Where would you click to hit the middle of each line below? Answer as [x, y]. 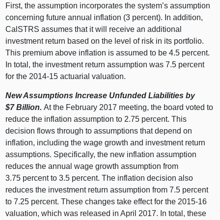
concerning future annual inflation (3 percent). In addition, [104, 17]
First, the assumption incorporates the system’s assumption [108, 5]
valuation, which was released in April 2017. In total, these [106, 213]
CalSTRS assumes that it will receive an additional [94, 29]
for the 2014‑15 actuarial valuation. [66, 76]
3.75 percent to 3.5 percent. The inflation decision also [99, 178]
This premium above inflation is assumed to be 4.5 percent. [108, 53]
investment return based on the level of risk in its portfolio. [105, 41]
